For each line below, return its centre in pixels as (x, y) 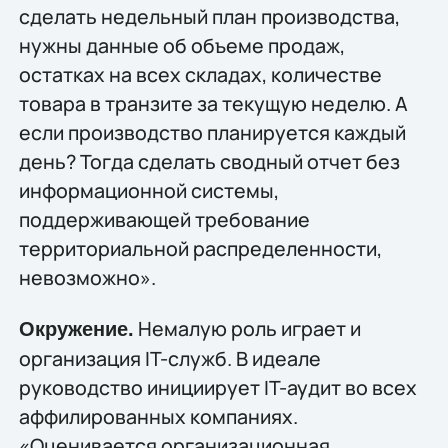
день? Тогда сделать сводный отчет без (209, 161)
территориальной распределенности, (200, 248)
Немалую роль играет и (247, 329)
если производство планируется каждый (212, 132)
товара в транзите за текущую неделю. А (213, 103)
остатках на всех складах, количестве (200, 74)
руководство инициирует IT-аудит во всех (217, 388)
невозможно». (87, 277)
